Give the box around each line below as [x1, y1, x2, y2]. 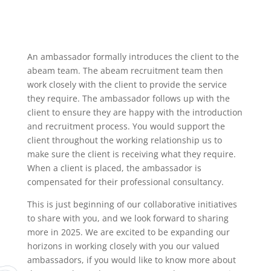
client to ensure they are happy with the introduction [27, 106, 243, 118]
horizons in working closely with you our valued [27, 240, 220, 252]
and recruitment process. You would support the [27, 120, 225, 132]
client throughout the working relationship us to [27, 134, 222, 146]
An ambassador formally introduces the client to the [27, 50, 239, 62]
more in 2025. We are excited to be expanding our [27, 226, 230, 238]
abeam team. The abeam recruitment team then [27, 64, 223, 76]
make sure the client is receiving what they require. [27, 148, 236, 160]
